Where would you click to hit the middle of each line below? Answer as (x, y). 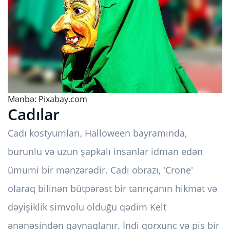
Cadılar (34, 114)
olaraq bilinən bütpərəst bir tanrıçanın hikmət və (112, 188)
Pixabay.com (63, 99)
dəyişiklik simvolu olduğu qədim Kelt (87, 207)
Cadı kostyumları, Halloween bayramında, (97, 133)
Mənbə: (23, 99)
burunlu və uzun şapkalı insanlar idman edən (105, 151)
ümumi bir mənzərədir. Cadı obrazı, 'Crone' (100, 170)
